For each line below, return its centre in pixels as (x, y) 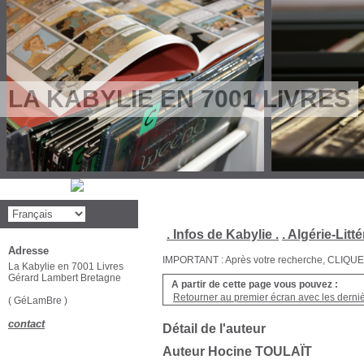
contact (26, 324)
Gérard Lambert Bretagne (65, 278)
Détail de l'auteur (214, 329)
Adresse (28, 251)
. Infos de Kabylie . (223, 234)
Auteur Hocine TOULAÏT (237, 351)
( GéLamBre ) (39, 301)
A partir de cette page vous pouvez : (255, 284)
